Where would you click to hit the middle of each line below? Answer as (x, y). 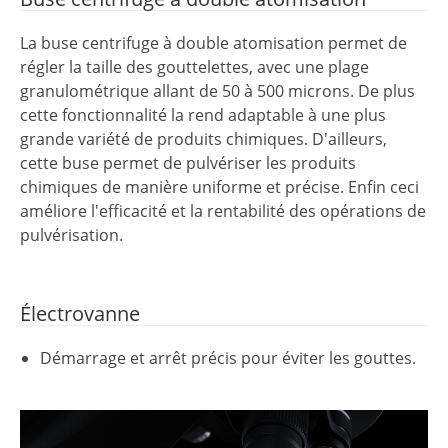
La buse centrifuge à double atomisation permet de (213, 42)
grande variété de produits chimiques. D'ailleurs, (203, 138)
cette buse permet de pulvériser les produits (188, 162)
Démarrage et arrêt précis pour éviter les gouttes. (228, 357)
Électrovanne (80, 313)
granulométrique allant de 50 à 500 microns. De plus (217, 90)
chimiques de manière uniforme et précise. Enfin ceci (219, 186)
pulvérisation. (71, 234)
